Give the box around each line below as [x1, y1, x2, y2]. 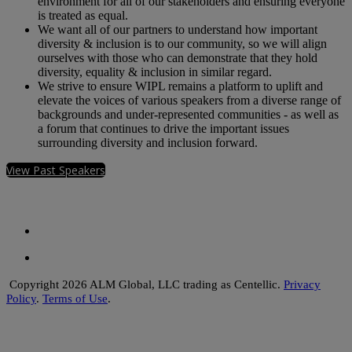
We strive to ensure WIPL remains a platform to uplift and [38, 79, 323, 93]
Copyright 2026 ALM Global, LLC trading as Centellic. [6, 278, 284, 291]
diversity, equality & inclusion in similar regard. [38, 65, 278, 79]
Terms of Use [42, 292, 108, 306]
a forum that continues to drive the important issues [38, 122, 289, 136]
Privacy [284, 278, 321, 291]
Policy [6, 292, 36, 306]
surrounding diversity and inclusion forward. [38, 136, 261, 150]
